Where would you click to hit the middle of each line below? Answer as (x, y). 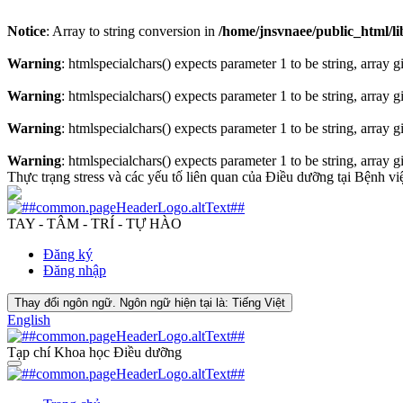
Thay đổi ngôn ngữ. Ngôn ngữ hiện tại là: (121, 303)
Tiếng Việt (259, 303)
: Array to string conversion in (132, 31)
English (29, 320)
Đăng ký (68, 254)
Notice (27, 31)
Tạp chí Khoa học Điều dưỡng (94, 352)
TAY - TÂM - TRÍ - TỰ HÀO (94, 224)
